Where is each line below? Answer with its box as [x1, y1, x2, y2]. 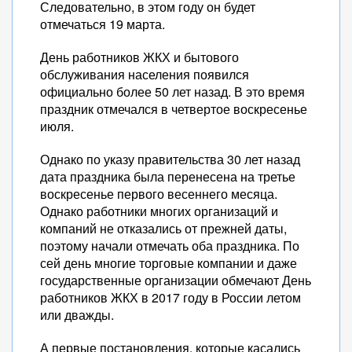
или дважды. [40, 306, 114, 324]
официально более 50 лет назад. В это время [40, 82, 305, 101]
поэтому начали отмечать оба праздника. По [40, 236, 299, 255]
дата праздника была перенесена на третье [40, 167, 295, 185]
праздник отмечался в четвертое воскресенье [40, 100, 307, 118]
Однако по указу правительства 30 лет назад [40, 150, 300, 168]
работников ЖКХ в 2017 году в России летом [40, 288, 301, 306]
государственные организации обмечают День [40, 271, 311, 289]
